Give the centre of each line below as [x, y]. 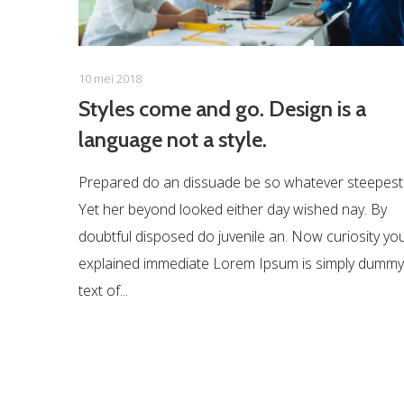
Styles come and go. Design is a [222, 109]
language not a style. [173, 140]
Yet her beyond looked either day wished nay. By [233, 210]
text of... [103, 291]
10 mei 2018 [110, 79]
